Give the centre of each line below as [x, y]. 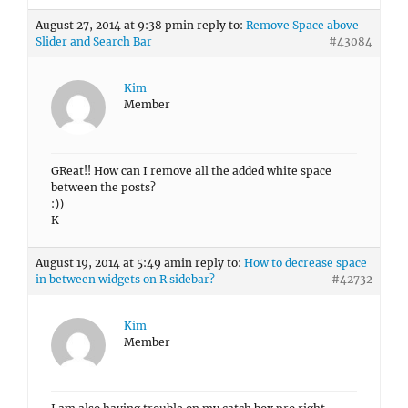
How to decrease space [306, 263]
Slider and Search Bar [94, 41]
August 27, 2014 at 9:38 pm [109, 25]
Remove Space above [302, 25]
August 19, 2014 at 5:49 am [108, 263]
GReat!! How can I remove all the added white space [191, 171]
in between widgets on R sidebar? [125, 279]
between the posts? [103, 187]
